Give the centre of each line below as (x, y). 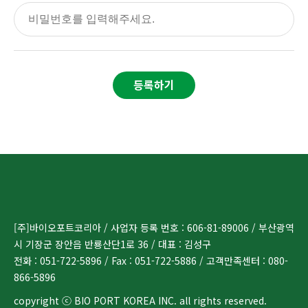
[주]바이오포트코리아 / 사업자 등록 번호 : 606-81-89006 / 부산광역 (154, 228)
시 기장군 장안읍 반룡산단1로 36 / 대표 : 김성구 (112, 244)
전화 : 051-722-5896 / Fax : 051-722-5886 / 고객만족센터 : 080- (151, 261)
